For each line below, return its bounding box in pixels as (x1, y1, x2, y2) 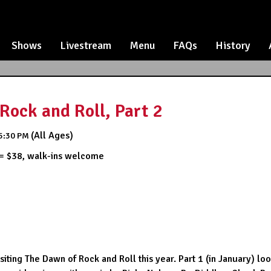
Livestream (60, 39, 111, 52)
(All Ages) (31, 129, 73, 142)
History (215, 39, 250, 52)
